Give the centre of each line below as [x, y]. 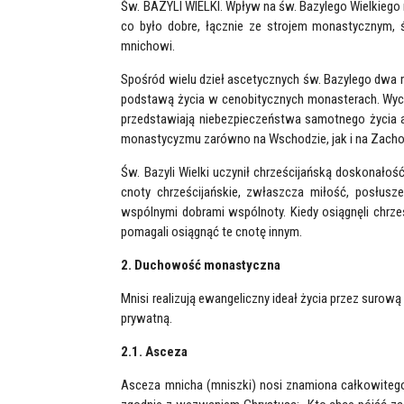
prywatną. [147, 318]
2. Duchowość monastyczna [201, 265]
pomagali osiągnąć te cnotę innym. [212, 232]
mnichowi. [148, 46]
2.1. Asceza [155, 352]
